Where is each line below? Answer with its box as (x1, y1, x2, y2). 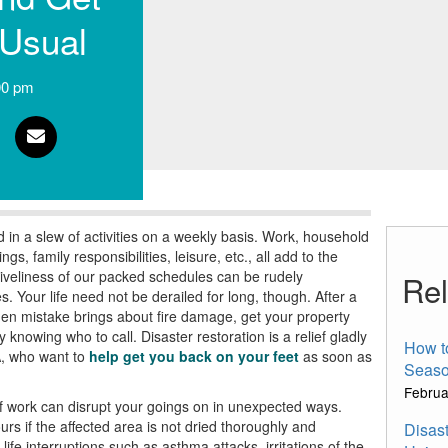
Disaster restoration (140, 326, 269, 346)
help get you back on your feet (84, 346, 299, 366)
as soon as (298, 346, 372, 366)
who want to (4, 346, 85, 366)
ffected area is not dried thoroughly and (67, 416, 316, 436)
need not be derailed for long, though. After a (67, 286, 357, 306)
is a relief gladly (268, 326, 367, 346)
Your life (16, 286, 68, 306)
